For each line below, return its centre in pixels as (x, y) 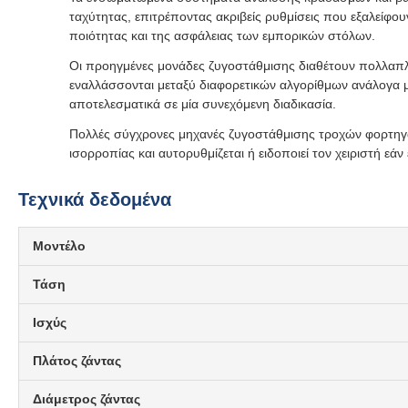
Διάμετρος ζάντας (87, 399)
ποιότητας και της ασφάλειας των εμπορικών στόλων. (222, 36)
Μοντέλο (59, 246)
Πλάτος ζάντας (77, 361)
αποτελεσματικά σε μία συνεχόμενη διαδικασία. (203, 104)
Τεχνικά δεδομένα (95, 199)
